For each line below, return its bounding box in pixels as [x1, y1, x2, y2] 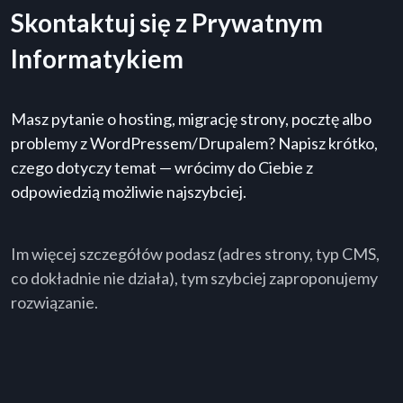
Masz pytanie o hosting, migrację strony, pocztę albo [11, 109, 372, 130]
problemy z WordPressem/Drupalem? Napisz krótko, [11, 133, 378, 154]
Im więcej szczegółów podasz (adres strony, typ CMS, [11, 244, 380, 264]
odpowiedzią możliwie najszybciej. [11, 182, 246, 202]
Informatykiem [11, 43, 184, 75]
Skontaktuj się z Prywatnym [11, 7, 323, 39]
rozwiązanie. [11, 292, 98, 313]
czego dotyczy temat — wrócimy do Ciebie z [11, 157, 313, 178]
